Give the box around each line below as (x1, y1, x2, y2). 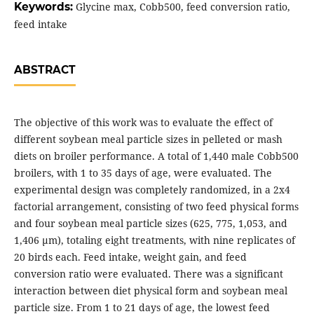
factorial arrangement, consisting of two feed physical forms (13, 200, 299, 214)
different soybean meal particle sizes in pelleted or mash (13, 132, 282, 146)
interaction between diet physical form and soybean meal (13, 284, 287, 298)
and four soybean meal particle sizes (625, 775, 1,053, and (13, 217, 287, 231)
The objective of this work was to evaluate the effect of (13, 116, 273, 130)
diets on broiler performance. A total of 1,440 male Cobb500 (13, 149, 299, 163)
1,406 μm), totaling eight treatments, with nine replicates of (13, 233, 295, 247)
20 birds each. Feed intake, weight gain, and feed (13, 250, 247, 264)
